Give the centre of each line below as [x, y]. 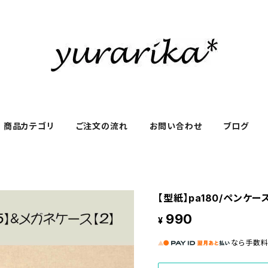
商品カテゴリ [29, 126]
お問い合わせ [176, 126]
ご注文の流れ [102, 126]
